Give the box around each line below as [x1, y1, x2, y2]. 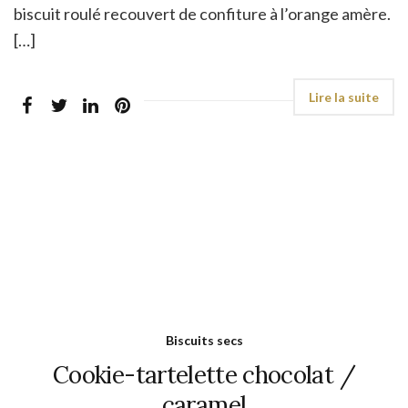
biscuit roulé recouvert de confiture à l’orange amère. [14, 4, 391, 25]
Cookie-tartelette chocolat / [53, 360, 355, 391]
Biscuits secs [165, 332, 243, 349]
